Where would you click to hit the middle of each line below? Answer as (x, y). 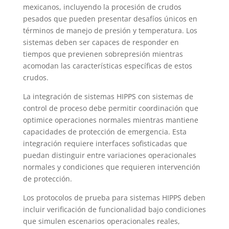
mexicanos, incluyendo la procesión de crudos (102, 7)
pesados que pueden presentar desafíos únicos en (110, 19)
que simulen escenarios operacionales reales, (101, 221)
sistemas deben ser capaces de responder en (101, 42)
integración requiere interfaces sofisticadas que (105, 144)
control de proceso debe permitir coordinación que (110, 108)
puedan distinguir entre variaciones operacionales (109, 155)
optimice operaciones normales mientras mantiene (110, 120)
